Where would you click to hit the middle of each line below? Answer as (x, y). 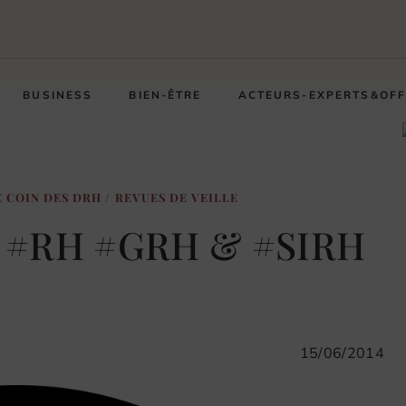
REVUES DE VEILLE (176, 197)
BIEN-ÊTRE (165, 95)
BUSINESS (58, 95)
